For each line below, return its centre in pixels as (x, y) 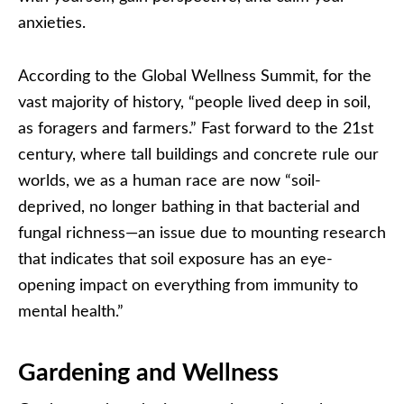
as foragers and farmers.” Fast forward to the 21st (196, 129)
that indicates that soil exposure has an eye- (175, 260)
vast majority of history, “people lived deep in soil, (194, 103)
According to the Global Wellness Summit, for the (195, 77)
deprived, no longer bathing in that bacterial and (189, 208)
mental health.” (73, 312)
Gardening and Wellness (148, 373)
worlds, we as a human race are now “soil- (170, 182)
